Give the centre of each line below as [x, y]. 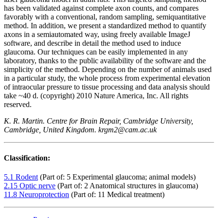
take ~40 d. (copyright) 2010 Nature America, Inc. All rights [96, 96]
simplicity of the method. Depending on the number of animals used [108, 70]
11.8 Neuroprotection [36, 194]
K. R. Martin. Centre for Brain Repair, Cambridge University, [99, 121]
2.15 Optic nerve [30, 185]
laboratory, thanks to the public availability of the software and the [105, 61]
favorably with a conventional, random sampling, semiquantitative [105, 17]
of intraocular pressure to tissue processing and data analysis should [107, 87]
